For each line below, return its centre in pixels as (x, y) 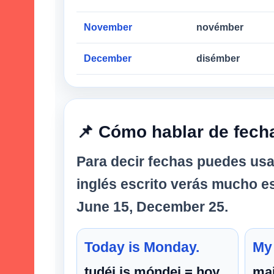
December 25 (180, 206)
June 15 (103, 206)
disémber (218, 58)
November (108, 27)
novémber (220, 27)
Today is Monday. (142, 247)
